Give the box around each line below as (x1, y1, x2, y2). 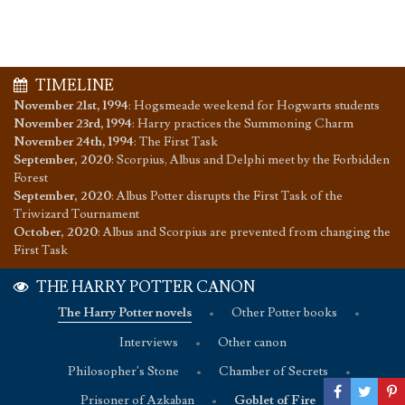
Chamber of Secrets (218, 363, 328, 380)
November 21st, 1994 (14, 97, 128, 114)
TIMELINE (33, 75, 114, 96)
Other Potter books (231, 304, 337, 321)
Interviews (118, 334, 178, 351)
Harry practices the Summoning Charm (137, 115, 353, 132)
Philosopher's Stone (67, 363, 179, 380)
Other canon (217, 334, 287, 351)
